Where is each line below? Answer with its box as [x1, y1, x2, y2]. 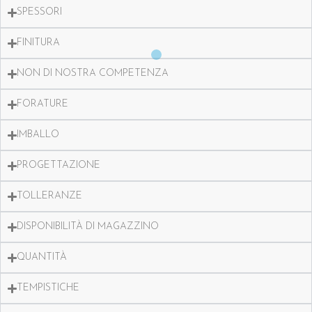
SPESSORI [17, 7, 63, 18]
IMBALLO [17, 130, 60, 141]
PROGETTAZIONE [17, 160, 101, 171]
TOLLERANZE [17, 191, 83, 202]
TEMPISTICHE [17, 283, 80, 294]
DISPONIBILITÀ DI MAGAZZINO [17, 221, 159, 233]
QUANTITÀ [17, 252, 68, 263]
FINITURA [17, 38, 61, 49]
